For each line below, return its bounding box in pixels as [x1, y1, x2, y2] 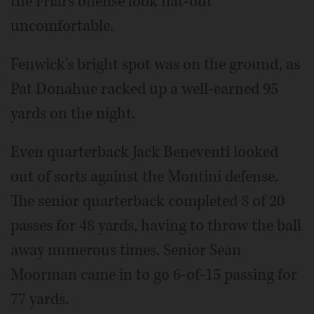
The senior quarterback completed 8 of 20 [11, 191, 285, 212]
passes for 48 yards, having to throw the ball [11, 215, 301, 236]
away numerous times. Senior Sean [11, 240, 241, 261]
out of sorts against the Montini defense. [11, 166, 278, 187]
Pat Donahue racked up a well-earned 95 [11, 78, 278, 100]
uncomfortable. [11, 15, 114, 36]
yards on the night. [11, 103, 135, 124]
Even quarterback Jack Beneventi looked [11, 142, 278, 163]
